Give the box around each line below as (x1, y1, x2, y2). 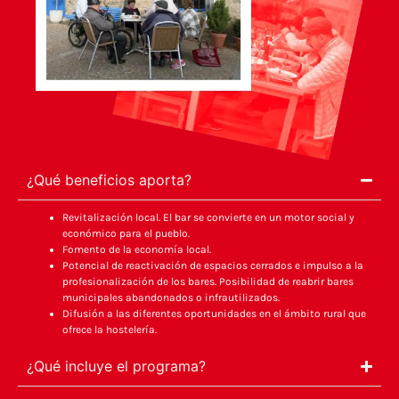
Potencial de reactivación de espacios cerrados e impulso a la (62, 259, 363, 273)
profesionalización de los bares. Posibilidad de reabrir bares (62, 275, 354, 289)
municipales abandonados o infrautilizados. (62, 291, 280, 305)
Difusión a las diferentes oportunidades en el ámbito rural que (62, 307, 366, 321)
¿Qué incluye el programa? (27, 357, 206, 376)
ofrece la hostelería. (62, 323, 157, 337)
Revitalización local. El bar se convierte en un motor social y (62, 211, 354, 224)
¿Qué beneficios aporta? (27, 171, 191, 190)
